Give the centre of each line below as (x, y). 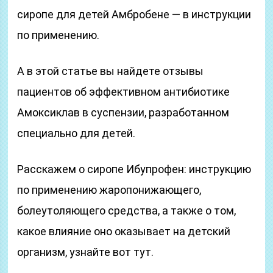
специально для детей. (76, 133)
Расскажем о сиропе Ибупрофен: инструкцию (134, 169)
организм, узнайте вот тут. (86, 252)
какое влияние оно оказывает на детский (124, 231)
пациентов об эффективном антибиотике (124, 92)
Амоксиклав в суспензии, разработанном (123, 112)
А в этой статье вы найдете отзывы (111, 71)
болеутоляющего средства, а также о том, (127, 211)
